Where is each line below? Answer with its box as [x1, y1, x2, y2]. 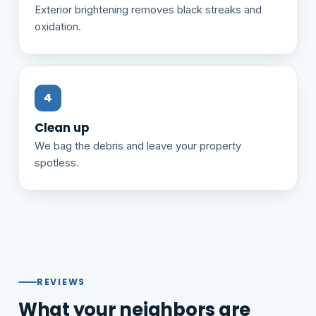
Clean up [35, 119, 89, 136]
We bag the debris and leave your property [35, 139, 241, 152]
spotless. [35, 156, 79, 169]
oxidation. [35, 20, 81, 33]
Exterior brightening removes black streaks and [35, 3, 262, 16]
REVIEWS [37, 275, 86, 288]
